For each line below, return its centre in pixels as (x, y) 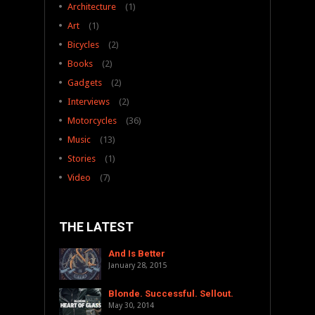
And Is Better (137, 254)
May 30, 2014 (131, 306)
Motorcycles (92, 121)
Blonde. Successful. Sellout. (171, 294)
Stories (82, 159)
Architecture (92, 7)
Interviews (89, 102)
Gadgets (85, 83)
